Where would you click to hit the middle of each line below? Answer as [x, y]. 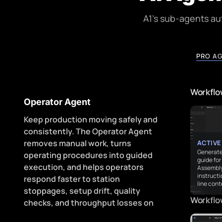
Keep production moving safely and [91, 119]
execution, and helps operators [84, 167]
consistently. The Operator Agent [88, 131]
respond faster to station [72, 179]
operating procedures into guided [88, 155]
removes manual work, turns [78, 143]
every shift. [46, 214]
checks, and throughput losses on [89, 202]
